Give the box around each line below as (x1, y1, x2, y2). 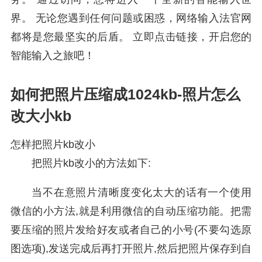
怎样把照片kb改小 (11, 139, 95, 150)
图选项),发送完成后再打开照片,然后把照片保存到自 (11, 243, 251, 254)
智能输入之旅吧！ (11, 50, 95, 61)
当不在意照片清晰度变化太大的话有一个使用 (32, 187, 251, 198)
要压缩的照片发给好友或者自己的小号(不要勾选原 (11, 224, 251, 236)
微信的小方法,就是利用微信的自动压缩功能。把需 (11, 205, 251, 217)
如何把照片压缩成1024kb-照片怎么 (11, 87, 240, 102)
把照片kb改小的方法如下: (32, 157, 151, 169)
